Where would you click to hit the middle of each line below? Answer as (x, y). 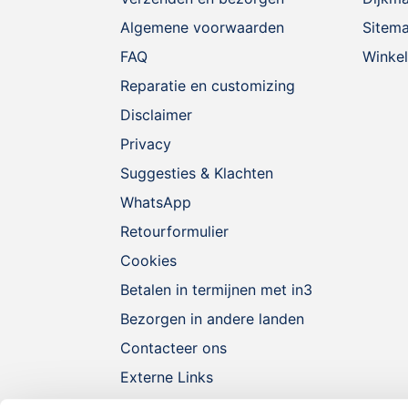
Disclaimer (156, 115)
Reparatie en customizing (208, 86)
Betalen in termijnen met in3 (216, 290)
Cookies (148, 261)
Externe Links (167, 377)
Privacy (146, 144)
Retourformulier (174, 232)
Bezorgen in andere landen (212, 319)
